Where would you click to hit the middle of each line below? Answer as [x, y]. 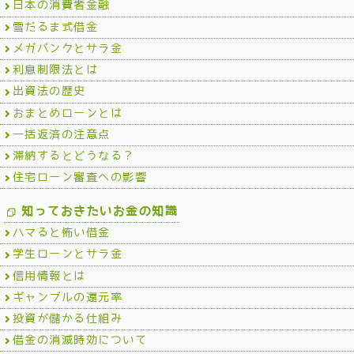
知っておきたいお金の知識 [100, 211]
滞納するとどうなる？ [73, 155]
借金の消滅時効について [80, 340]
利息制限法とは [55, 70]
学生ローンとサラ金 [68, 254]
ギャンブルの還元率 [68, 297]
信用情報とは [49, 275]
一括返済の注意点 [61, 134]
